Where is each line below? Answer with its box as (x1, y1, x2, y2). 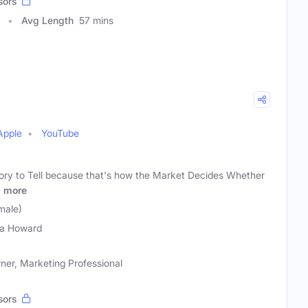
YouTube (41, 127, 79, 140)
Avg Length (21, 14, 74, 27)
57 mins (79, 14, 113, 27)
